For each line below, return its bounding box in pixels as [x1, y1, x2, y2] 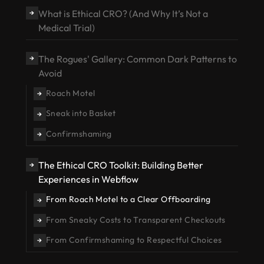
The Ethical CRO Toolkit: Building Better [38, 159, 203, 171]
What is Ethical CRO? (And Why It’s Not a [38, 8, 208, 19]
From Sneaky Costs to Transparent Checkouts [45, 214, 226, 225]
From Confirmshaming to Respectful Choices [45, 234, 222, 245]
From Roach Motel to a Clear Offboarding [45, 194, 211, 205]
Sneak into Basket [45, 108, 116, 119]
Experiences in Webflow [38, 173, 138, 186]
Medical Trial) [38, 22, 95, 34]
